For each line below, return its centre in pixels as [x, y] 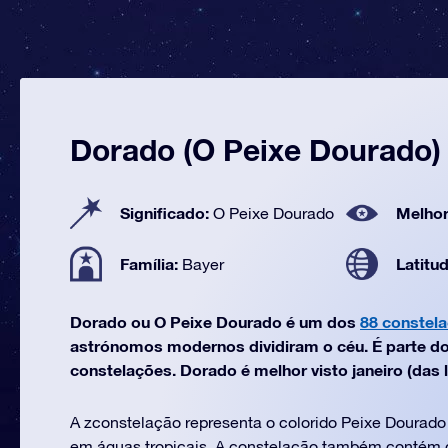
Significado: [166, 212]
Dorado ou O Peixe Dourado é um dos [215, 321]
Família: [151, 263]
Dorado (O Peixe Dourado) [255, 150]
